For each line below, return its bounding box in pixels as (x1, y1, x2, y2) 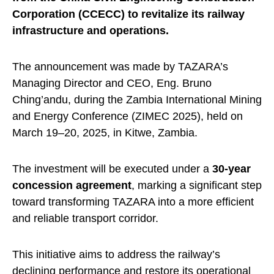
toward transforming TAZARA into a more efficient (12, 196, 254, 209)
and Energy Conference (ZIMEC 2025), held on (12, 110, 243, 123)
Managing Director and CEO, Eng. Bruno (12, 77, 212, 90)
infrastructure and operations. (12, 24, 169, 37)
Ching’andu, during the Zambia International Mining (12, 94, 262, 106)
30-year (212, 163, 251, 176)
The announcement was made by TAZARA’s (12, 61, 228, 73)
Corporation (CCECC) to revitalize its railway (12, 8, 245, 21)
